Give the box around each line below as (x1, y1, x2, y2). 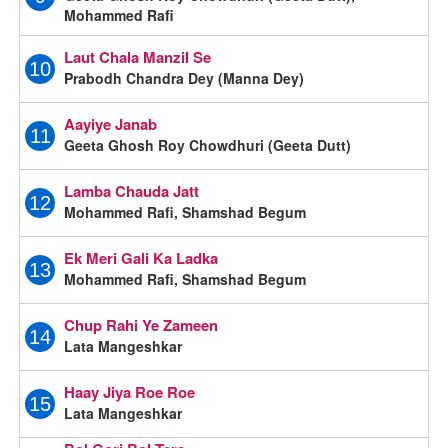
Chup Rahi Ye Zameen (64, 313, 219, 336)
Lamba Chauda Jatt (64, 179, 200, 202)
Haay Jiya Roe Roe (64, 380, 196, 403)
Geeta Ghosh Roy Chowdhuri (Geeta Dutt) (64, 134, 352, 155)
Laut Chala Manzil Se (64, 45, 212, 68)
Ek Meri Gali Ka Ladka (64, 246, 219, 269)
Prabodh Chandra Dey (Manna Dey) (64, 67, 305, 88)
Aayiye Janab (64, 112, 158, 135)
